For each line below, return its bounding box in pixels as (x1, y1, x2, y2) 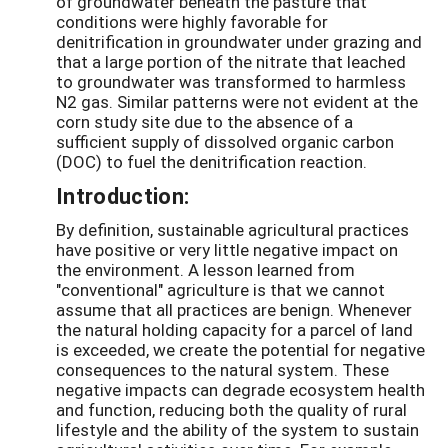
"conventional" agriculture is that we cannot (56, 278, 385, 302)
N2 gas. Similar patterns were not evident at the (56, 90, 418, 114)
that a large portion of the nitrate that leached (56, 50, 406, 74)
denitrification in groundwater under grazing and (56, 30, 422, 54)
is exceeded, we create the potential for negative (56, 338, 425, 362)
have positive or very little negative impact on (56, 238, 398, 262)
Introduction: (56, 181, 190, 211)
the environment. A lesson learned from (56, 258, 355, 282)
